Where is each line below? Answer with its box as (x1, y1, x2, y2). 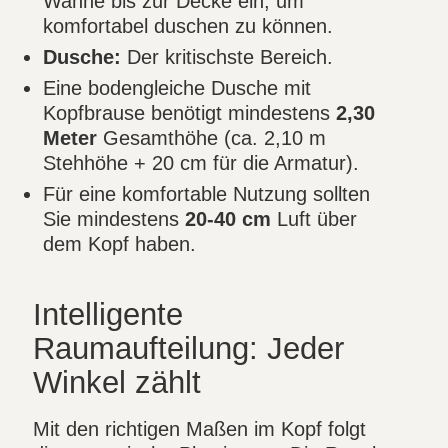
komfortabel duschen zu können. (43, 15, 334, 38)
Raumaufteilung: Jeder (33, 331, 345, 366)
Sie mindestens (43, 208, 186, 231)
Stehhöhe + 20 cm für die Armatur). (43, 152, 360, 175)
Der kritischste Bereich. (121, 46, 334, 69)
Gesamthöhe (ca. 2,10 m (97, 127, 327, 150)
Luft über (271, 208, 358, 231)
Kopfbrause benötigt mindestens (43, 102, 337, 125)
